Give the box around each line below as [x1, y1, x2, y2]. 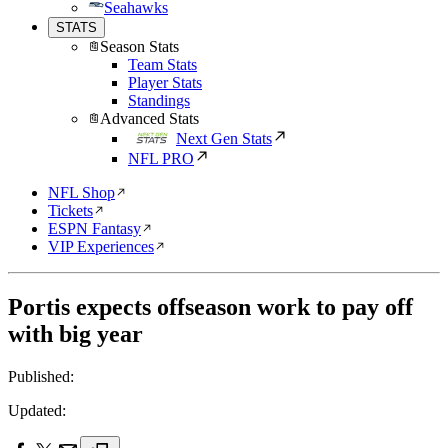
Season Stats [100, 38, 179, 55]
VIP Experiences [48, 238, 154, 255]
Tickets [48, 202, 93, 219]
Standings [128, 92, 190, 109]
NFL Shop [48, 184, 115, 201]
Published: [8, 367, 74, 385]
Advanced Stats [100, 110, 199, 127]
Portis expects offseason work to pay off [8, 293, 413, 320]
